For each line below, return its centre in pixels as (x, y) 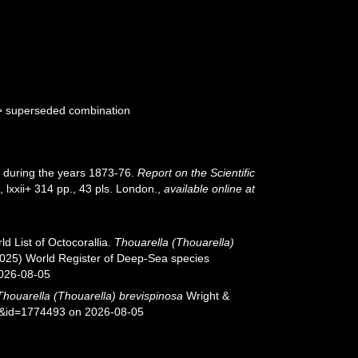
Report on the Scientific (197, 173)
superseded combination (68, 110)
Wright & (207, 296)
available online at (210, 189)
